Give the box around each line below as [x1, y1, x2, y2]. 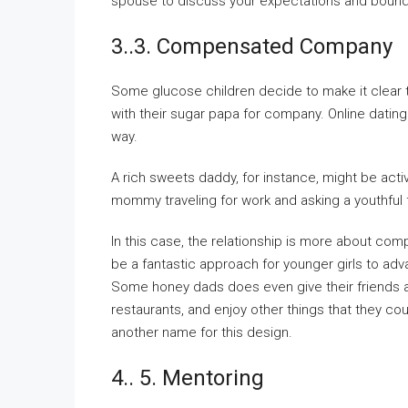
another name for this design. [111, 324, 292, 341]
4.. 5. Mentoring [111, 365, 264, 391]
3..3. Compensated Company [111, 34, 393, 59]
